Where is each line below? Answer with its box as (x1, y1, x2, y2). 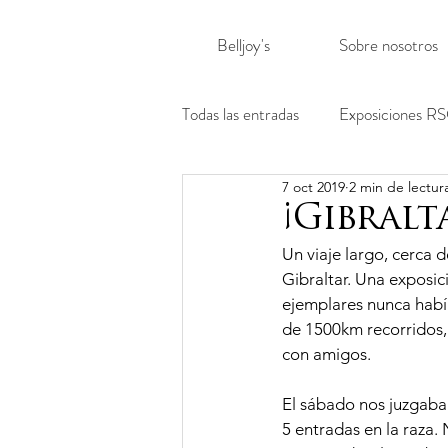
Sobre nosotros (338, 33, 438, 57)
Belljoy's (216, 33, 270, 57)
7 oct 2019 (282, 177, 345, 196)
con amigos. (282, 344, 371, 364)
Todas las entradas (182, 101, 299, 126)
